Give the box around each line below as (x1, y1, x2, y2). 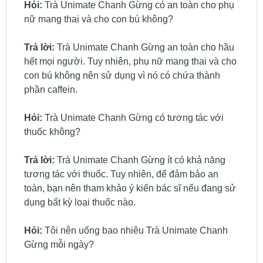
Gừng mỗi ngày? (23, 239, 94, 249)
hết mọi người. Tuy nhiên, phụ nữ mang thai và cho (23, 56, 237, 67)
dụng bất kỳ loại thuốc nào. (23, 197, 136, 207)
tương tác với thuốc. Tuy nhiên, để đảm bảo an (23, 168, 218, 179)
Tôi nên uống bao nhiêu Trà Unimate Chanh (42, 225, 228, 235)
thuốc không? (23, 127, 80, 137)
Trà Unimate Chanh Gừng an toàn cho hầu (54, 42, 234, 53)
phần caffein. (23, 85, 77, 95)
